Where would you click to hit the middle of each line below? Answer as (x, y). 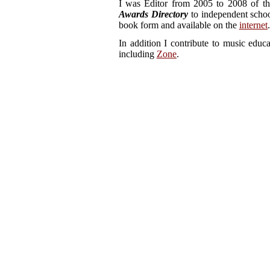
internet (253, 25)
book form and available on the (179, 25)
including (137, 54)
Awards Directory (153, 14)
